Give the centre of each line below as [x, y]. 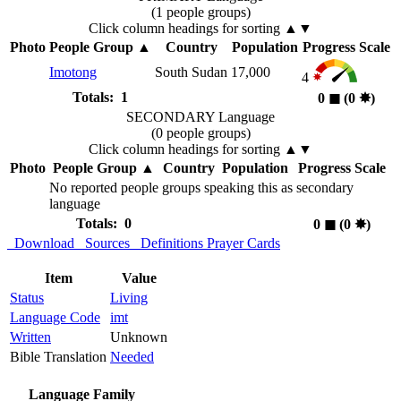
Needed [132, 357]
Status [27, 298]
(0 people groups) [200, 133]
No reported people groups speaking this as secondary [201, 188]
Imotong [73, 73]
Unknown [139, 337]
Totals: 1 [100, 98]
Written [30, 337]
